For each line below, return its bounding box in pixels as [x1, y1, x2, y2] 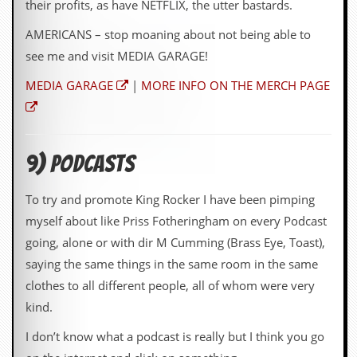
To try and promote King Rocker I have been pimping [25, 191, 315, 208]
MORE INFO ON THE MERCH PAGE [141, 77, 330, 94]
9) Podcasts [25, 151, 135, 177]
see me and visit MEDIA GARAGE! [25, 48, 208, 65]
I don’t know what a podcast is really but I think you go [25, 328, 324, 345]
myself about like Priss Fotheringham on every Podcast [25, 213, 327, 229]
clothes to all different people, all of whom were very [25, 277, 315, 294]
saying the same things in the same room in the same [25, 256, 318, 273]
